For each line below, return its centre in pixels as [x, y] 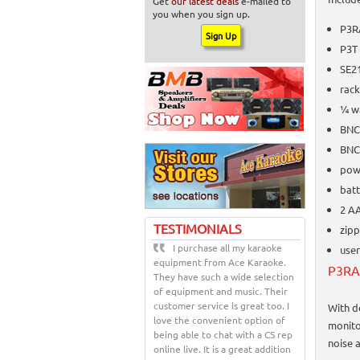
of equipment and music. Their [221, 291]
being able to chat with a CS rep [223, 334]
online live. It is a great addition [222, 349]
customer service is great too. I [221, 305]
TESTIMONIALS [198, 228]
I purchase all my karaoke [227, 247]
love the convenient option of [219, 320]
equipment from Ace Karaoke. [220, 262]
